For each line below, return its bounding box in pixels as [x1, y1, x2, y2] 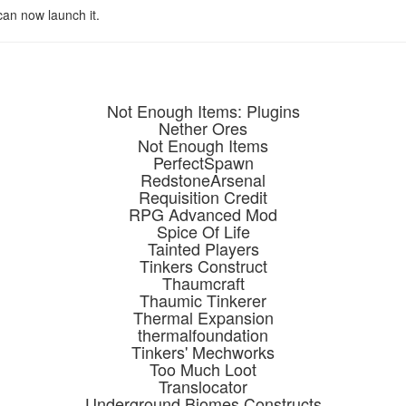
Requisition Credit [139, 185, 267, 208]
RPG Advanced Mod [129, 202, 277, 226]
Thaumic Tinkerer [140, 288, 266, 312]
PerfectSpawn [152, 150, 254, 174]
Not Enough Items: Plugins [106, 99, 300, 122]
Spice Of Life [156, 219, 250, 243]
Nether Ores [159, 116, 247, 140]
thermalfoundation [138, 323, 268, 346]
